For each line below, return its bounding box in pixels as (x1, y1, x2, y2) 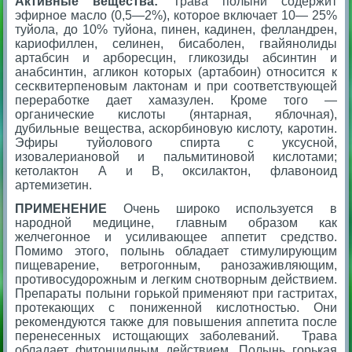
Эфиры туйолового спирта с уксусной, (15, 135, 337, 149)
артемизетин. (15, 178, 93, 192)
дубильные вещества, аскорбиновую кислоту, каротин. (15, 121, 337, 135)
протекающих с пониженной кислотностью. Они (15, 300, 337, 314)
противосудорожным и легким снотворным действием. (15, 272, 337, 286)
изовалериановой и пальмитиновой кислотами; (15, 149, 337, 163)
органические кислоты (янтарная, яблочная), (15, 107, 337, 121)
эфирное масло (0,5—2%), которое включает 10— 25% (15, 8, 337, 22)
